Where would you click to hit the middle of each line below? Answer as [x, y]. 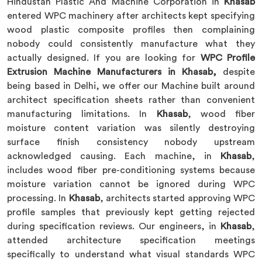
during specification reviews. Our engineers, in [114, 226]
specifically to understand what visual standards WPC [131, 254]
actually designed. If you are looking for [104, 58]
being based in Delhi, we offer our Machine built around [131, 86]
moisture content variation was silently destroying [131, 128]
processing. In [38, 198]
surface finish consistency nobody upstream [131, 142]
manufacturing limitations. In [82, 114]
